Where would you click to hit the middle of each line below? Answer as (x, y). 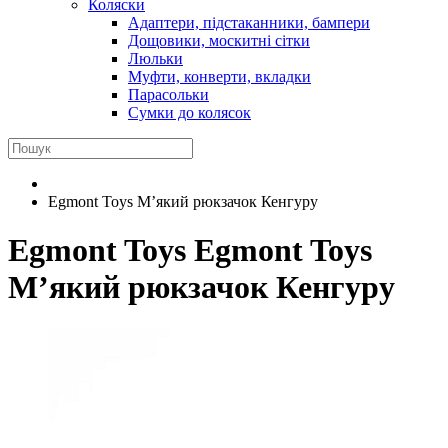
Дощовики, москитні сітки (219, 40)
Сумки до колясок (189, 112)
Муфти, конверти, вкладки (219, 76)
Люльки (155, 58)
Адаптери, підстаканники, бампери (249, 22)
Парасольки (168, 94)
